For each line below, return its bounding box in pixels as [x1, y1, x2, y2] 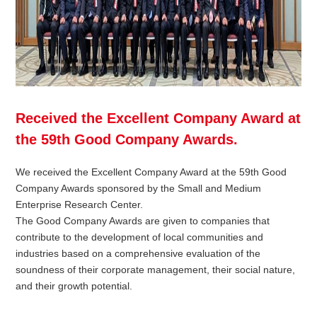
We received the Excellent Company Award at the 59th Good [16, 166, 287, 178]
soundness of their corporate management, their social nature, [16, 264, 296, 276]
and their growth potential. [16, 280, 133, 292]
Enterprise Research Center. [16, 199, 144, 211]
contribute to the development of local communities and [16, 231, 264, 243]
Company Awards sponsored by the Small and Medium [16, 183, 262, 195]
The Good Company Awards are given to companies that [16, 215, 270, 227]
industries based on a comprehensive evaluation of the [16, 248, 261, 260]
